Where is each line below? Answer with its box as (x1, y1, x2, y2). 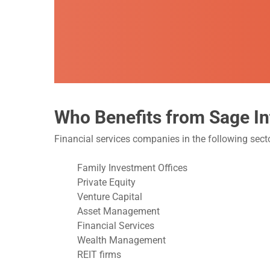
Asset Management (77, 205, 160, 217)
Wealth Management (77, 234, 166, 246)
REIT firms (77, 248, 121, 260)
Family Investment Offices (77, 162, 187, 174)
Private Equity (77, 176, 136, 188)
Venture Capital (77, 190, 142, 202)
